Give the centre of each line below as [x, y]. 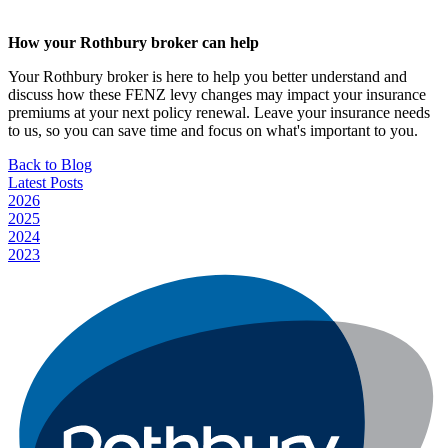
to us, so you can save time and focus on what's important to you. [213, 131]
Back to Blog [50, 165]
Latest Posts [45, 183]
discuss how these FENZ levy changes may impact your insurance [217, 95]
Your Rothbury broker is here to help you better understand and [207, 77]
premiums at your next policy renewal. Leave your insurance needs [219, 113]
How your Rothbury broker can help [133, 43]
